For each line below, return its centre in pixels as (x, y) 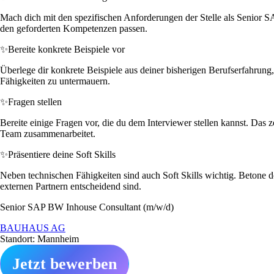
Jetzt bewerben (65, 264)
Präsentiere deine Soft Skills (62, 154)
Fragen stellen (35, 102)
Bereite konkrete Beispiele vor (66, 49)
